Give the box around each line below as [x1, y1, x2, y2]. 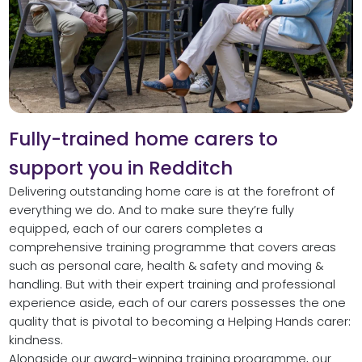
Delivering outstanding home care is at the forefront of [8, 183, 335, 200]
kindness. [8, 332, 63, 349]
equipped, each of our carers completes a [8, 221, 263, 238]
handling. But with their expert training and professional [8, 276, 335, 293]
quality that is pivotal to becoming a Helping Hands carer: [8, 314, 351, 330]
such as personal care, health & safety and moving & [8, 258, 323, 275]
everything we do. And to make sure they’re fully [8, 202, 294, 219]
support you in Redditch [8, 155, 233, 182]
